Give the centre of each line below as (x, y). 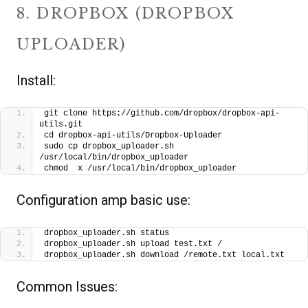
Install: (36, 81)
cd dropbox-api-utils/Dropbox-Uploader (133, 136)
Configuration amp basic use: (103, 200)
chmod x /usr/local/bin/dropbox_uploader (140, 169)
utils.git (61, 125)
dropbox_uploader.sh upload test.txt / (133, 244)
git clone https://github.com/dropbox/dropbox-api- (162, 114)
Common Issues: (67, 287)
